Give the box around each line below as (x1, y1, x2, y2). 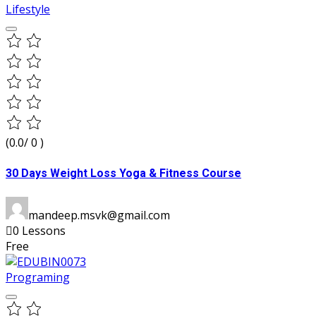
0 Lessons (13, 223, 66, 239)
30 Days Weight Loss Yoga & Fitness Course (6, 164, 241, 182)
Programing (6, 269, 70, 286)
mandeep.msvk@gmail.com (28, 207, 170, 224)
